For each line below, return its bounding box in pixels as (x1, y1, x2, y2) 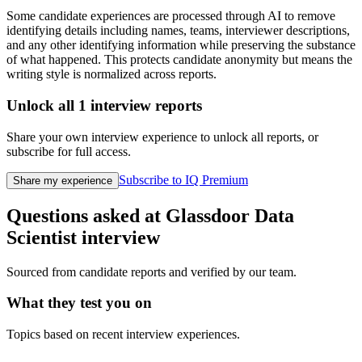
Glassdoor (166, 204, 250, 226)
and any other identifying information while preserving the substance (6, 38, 356, 53)
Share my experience (13, 174, 112, 187)
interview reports (86, 97, 202, 115)
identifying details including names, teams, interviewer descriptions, (6, 23, 350, 38)
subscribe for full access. (6, 144, 131, 158)
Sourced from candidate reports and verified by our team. (6, 264, 297, 279)
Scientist (6, 226, 77, 248)
